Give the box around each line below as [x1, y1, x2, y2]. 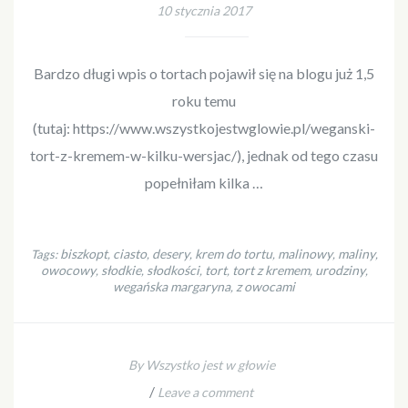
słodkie [100, 261, 141, 278]
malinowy [277, 245, 332, 261]
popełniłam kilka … [145, 173, 263, 191]
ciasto [112, 245, 147, 261]
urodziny [314, 261, 365, 278]
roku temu [172, 91, 236, 109]
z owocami [236, 278, 295, 294]
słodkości [146, 261, 199, 278]
